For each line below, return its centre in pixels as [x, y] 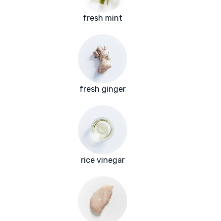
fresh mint [103, 18]
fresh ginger [103, 89]
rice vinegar [103, 160]
